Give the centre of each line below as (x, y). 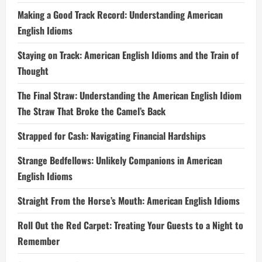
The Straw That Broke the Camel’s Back (92, 111)
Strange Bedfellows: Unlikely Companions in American (120, 160)
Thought (33, 71)
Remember (39, 241)
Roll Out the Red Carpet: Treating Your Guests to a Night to (130, 225)
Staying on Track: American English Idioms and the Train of (128, 55)
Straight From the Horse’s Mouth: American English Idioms (129, 201)
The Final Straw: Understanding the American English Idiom (130, 95)
